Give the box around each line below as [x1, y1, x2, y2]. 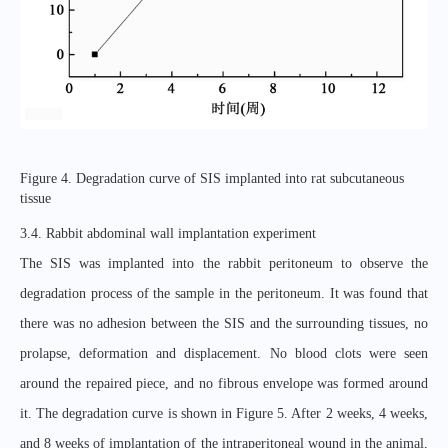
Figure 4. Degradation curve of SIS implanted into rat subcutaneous [20, 171, 404, 187]
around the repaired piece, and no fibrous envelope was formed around [20, 376, 428, 392]
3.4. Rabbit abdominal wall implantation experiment [20, 226, 316, 242]
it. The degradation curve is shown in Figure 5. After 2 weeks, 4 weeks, [20, 406, 428, 422]
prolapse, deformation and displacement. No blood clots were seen [20, 346, 428, 362]
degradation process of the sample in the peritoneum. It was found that [20, 286, 428, 302]
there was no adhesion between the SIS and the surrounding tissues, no [20, 316, 428, 332]
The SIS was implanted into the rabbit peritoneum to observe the [20, 256, 428, 272]
